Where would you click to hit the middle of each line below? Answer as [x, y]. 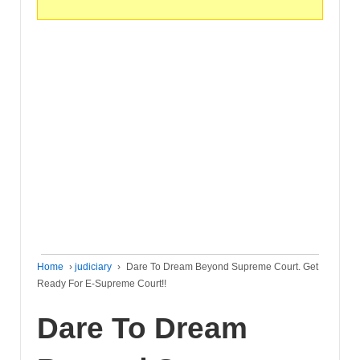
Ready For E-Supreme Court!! [102, 284]
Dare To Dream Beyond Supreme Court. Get [222, 267]
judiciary [93, 267]
